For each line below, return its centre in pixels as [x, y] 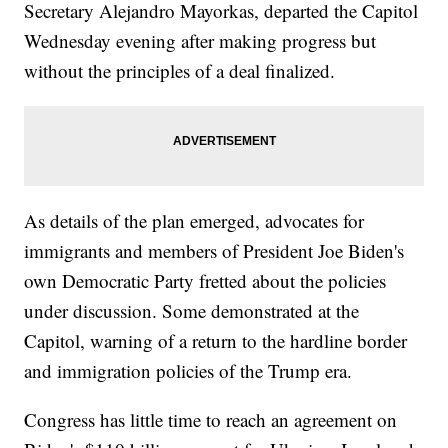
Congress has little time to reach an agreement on [211, 420]
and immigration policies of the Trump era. [188, 371]
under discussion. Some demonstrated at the [192, 311]
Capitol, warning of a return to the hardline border [216, 341]
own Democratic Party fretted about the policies [205, 281]
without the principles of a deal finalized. [180, 71]
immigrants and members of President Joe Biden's [214, 251]
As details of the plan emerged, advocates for [194, 221]
